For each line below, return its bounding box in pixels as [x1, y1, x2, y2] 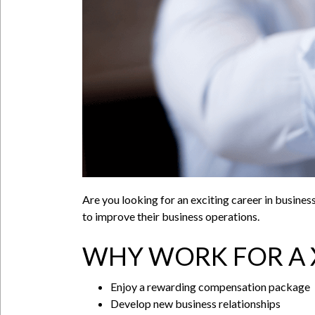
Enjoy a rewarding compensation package [110, 279, 310, 293]
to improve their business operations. [82, 209, 259, 223]
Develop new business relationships [110, 296, 281, 310]
